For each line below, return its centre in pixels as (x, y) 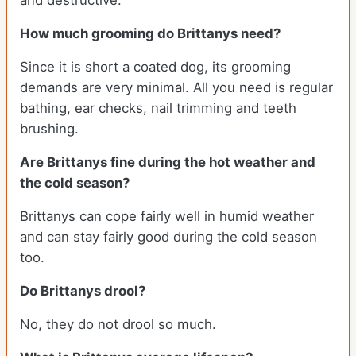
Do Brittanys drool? (83, 291)
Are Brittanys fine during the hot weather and (168, 163)
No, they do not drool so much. (118, 325)
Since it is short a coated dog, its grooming (155, 67)
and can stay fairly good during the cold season (168, 237)
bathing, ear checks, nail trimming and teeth (158, 108)
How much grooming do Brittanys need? (150, 34)
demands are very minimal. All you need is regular (176, 88)
